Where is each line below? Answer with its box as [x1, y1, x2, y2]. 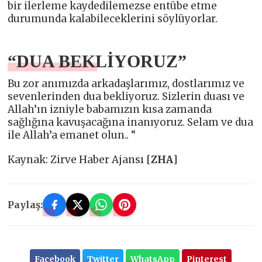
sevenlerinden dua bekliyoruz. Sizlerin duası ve [8, 90, 245, 104]
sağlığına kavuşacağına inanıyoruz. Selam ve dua [8, 116, 254, 129]
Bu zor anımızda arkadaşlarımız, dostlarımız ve [8, 77, 245, 91]
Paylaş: [8, 199, 43, 211]
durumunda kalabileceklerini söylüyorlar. [8, 12, 218, 26]
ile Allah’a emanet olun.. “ [8, 129, 136, 142]
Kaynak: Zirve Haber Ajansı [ [8, 153, 151, 167]
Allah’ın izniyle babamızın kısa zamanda [8, 103, 212, 116]
